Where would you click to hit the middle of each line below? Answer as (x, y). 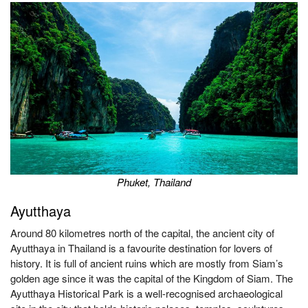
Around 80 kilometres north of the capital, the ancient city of (142, 233)
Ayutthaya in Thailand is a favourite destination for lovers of (141, 248)
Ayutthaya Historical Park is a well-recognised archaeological (146, 293)
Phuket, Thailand (154, 182)
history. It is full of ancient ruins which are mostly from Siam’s (147, 263)
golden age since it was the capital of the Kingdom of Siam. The (152, 278)
